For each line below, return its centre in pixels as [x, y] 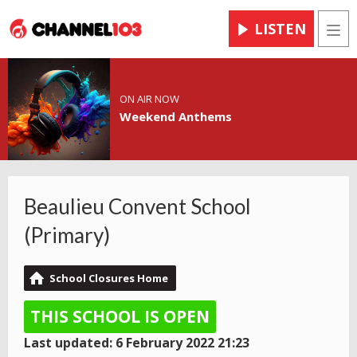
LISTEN [280, 29]
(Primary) [67, 235]
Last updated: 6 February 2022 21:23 [137, 343]
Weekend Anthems [175, 117]
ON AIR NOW [149, 99]
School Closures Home [109, 279]
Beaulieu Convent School [137, 207]
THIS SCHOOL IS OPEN [120, 317]
